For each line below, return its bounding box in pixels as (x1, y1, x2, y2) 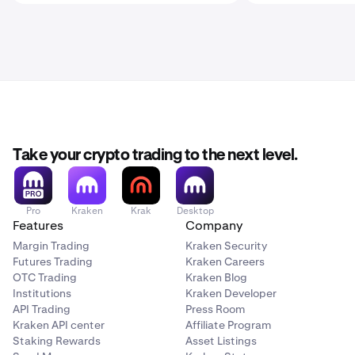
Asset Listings (185, 334, 257, 348)
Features (13, 217, 63, 234)
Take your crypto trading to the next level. (13, 147, 298, 163)
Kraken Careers (185, 254, 265, 269)
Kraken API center (13, 318, 105, 332)
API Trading (13, 302, 71, 316)
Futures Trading (13, 254, 93, 269)
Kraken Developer (185, 286, 277, 300)
